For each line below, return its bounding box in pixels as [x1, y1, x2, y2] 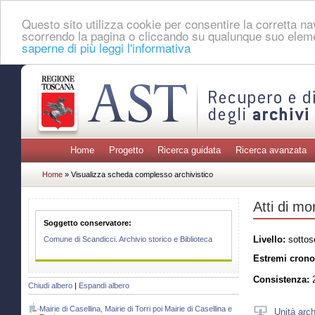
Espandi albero [79, 281, 129, 290]
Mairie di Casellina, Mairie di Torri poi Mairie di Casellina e [39, 304, 232, 314]
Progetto [108, 145, 143, 156]
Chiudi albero [28, 281, 72, 290]
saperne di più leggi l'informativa [22, 38, 191, 56]
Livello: [253, 233, 285, 245]
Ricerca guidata [157, 145, 221, 156]
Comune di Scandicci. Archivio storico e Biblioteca [44, 235, 213, 244]
